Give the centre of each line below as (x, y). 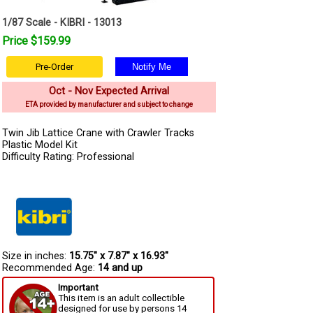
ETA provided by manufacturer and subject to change (109, 104)
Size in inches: (36, 256)
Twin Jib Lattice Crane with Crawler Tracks (98, 133)
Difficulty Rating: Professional (68, 157)
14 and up (120, 268)
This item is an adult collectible (121, 298)
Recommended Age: (50, 268)
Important (78, 287)
